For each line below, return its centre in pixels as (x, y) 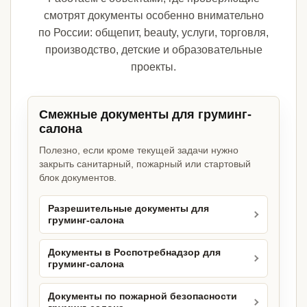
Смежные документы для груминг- (145, 115)
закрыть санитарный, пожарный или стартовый (145, 164)
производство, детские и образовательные (153, 50)
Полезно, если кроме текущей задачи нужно (139, 150)
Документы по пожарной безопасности (143, 297)
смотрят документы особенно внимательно (153, 16)
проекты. (153, 67)
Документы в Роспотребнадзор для (134, 253)
